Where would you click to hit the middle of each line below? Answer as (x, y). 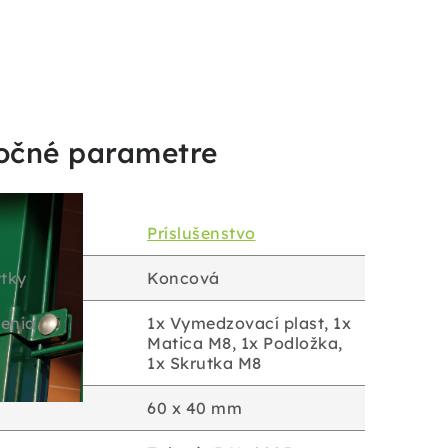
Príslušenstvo (201, 233)
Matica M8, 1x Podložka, (245, 343)
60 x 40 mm (194, 408)
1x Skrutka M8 (204, 363)
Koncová (183, 278)
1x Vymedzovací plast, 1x (249, 323)
